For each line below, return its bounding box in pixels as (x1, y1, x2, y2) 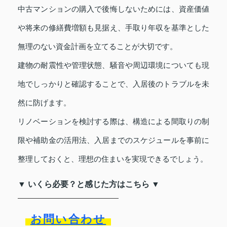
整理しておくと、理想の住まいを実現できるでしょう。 (18, 154, 208, 163)
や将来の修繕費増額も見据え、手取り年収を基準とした (18, 23, 209, 32)
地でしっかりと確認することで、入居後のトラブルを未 (18, 79, 209, 88)
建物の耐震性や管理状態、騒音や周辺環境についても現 (18, 60, 209, 69)
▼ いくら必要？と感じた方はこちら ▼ (18, 179, 160, 188)
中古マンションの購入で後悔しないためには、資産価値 (18, 4, 209, 13)
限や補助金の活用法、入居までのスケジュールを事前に (18, 135, 209, 144)
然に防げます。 (18, 98, 71, 107)
